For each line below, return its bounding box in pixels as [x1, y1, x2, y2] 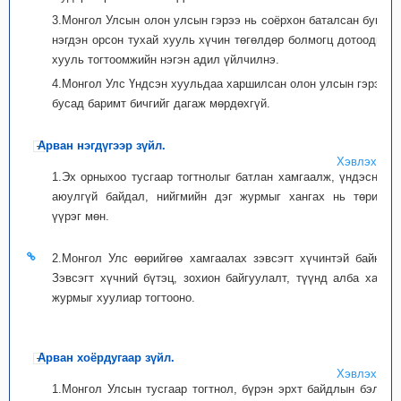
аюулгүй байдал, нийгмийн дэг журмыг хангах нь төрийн [52, 190, 390, 203]
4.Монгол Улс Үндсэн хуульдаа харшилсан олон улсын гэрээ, [52, 77, 390, 90]
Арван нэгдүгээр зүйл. [38, 139, 166, 152]
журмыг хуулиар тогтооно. [52, 291, 195, 304]
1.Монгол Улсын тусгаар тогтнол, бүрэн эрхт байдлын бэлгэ [52, 382, 390, 396]
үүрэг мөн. [52, 209, 109, 223]
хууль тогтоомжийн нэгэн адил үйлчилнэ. [52, 53, 279, 66]
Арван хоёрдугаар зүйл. [38, 351, 175, 364]
